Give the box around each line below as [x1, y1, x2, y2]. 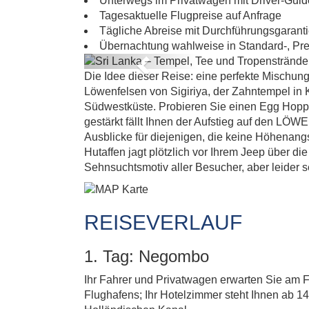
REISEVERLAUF [84, 211, 242, 234]
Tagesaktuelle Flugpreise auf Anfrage [99, 10, 281, 21]
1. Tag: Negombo [84, 247, 209, 266]
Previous [140, 55, 194, 70]
